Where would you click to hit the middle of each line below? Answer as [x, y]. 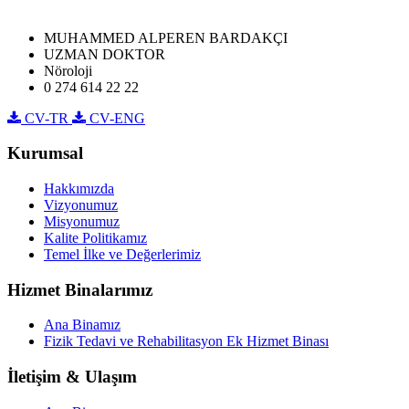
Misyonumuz [82, 222]
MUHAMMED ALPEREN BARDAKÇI [166, 37]
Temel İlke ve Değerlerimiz [122, 255]
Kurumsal [45, 153]
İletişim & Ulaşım [72, 377]
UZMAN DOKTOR [105, 54]
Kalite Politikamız [95, 238]
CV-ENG [115, 118]
